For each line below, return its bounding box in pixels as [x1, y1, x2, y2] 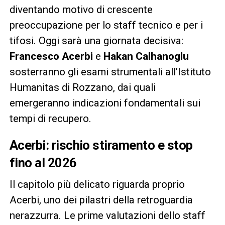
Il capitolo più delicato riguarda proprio [9, 178, 185, 190]
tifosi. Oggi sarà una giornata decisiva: [9, 34, 183, 47]
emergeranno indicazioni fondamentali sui [9, 96, 200, 109]
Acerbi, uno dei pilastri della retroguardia [9, 193, 193, 206]
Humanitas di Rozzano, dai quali [9, 81, 156, 93]
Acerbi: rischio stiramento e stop [9, 137, 193, 153]
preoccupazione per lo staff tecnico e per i [9, 19, 203, 31]
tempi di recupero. [9, 112, 91, 125]
